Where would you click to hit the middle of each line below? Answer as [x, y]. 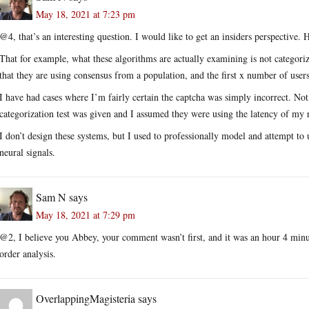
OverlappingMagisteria [86, 298]
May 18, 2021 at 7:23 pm [86, 14]
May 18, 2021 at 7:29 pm [86, 215]
